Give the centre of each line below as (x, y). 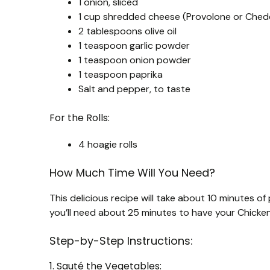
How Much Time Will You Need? (132, 172)
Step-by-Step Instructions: (121, 240)
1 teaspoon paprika (121, 74)
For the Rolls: (80, 118)
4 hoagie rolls (108, 144)
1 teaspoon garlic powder (134, 45)
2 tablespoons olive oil (127, 31)
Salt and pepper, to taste (134, 89)
